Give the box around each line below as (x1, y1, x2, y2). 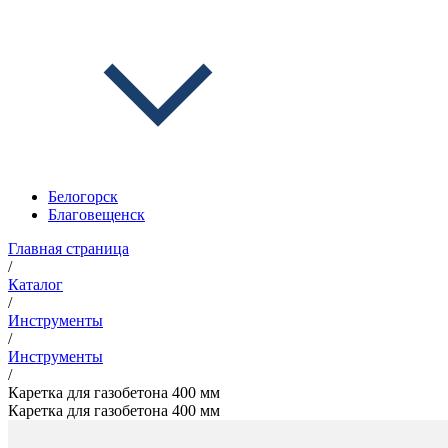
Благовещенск (48, 206, 145, 223)
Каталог (8, 276, 63, 293)
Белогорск (48, 188, 118, 205)
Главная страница (8, 240, 129, 257)
